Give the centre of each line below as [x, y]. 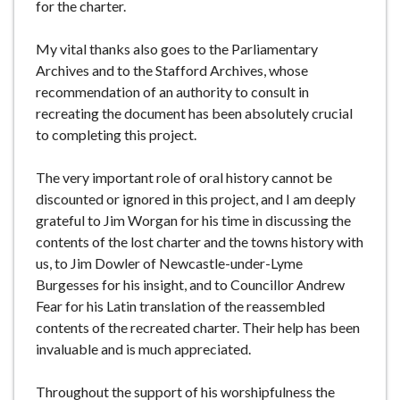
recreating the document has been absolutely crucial [194, 113]
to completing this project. [116, 135]
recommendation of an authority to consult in [172, 92]
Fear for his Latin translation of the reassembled [180, 306]
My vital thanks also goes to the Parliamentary [177, 49]
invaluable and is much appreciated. [143, 349]
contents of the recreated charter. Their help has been [198, 328]
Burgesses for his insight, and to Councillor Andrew [190, 285]
